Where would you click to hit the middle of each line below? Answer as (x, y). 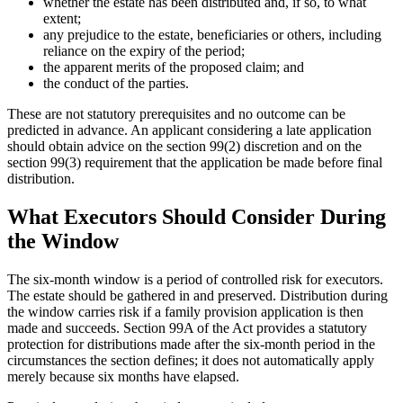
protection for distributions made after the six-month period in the (191, 345)
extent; (62, 19)
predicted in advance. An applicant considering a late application (189, 130)
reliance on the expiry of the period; (144, 51)
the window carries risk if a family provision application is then (185, 312)
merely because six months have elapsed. (123, 377)
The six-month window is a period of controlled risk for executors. (195, 280)
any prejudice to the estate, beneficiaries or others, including (212, 35)
